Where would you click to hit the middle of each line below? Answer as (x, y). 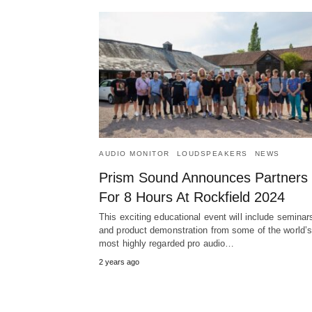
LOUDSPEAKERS (212, 154)
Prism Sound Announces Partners (203, 178)
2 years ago (119, 262)
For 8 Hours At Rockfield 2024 (192, 197)
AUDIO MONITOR (134, 154)
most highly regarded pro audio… (167, 244)
